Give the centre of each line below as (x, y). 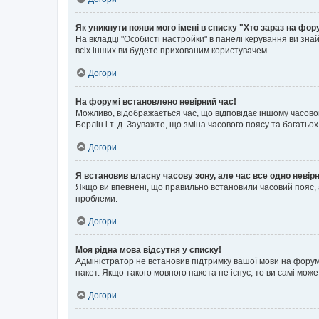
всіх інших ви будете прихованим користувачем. (172, 51)
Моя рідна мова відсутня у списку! (148, 250)
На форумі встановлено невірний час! (156, 102)
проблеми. (96, 199)
